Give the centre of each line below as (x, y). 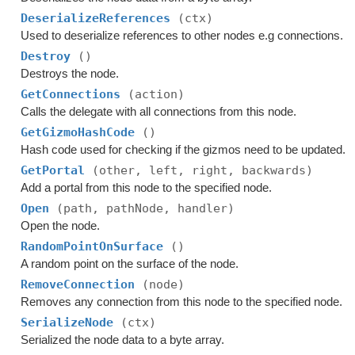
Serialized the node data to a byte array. (123, 340)
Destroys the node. (70, 73)
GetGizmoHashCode (82, 132)
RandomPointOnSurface (96, 246)
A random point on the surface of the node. (130, 263)
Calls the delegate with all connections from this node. (159, 111)
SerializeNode (71, 323)
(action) (157, 94)
